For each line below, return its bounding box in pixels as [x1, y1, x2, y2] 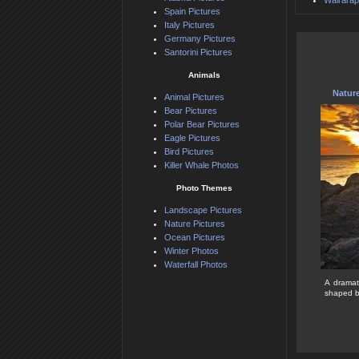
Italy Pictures [164, 20, 215, 30]
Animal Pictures [164, 92, 224, 103]
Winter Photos [164, 246, 219, 256]
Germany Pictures [164, 34, 236, 44]
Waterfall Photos [164, 260, 228, 270]
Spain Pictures [164, 6, 220, 17]
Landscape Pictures [164, 205, 242, 216]
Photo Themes [176, 184, 232, 193]
